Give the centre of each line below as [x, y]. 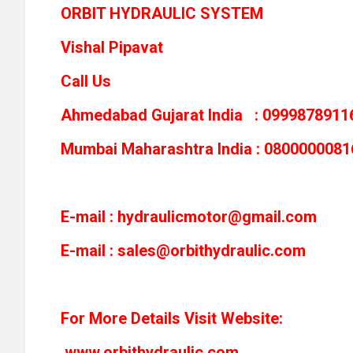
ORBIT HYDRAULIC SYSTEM [162, 14]
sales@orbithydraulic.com [212, 251]
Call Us [88, 82]
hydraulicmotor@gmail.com [217, 217]
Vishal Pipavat [124, 48]
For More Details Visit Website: [172, 319]
